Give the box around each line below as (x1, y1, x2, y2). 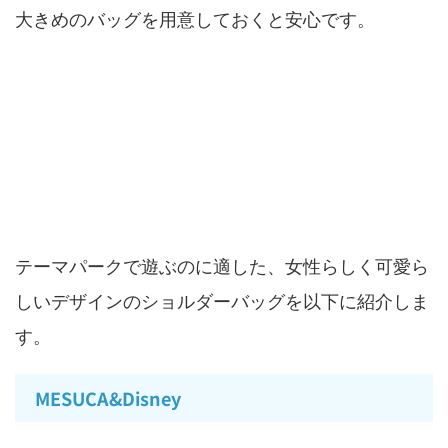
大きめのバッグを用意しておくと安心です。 (15, 8, 375, 30)
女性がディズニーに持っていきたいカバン (35, 191, 395, 219)
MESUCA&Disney (35, 384, 181, 411)
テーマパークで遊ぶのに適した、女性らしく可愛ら (15, 255, 429, 277)
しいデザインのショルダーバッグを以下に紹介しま (15, 290, 429, 312)
